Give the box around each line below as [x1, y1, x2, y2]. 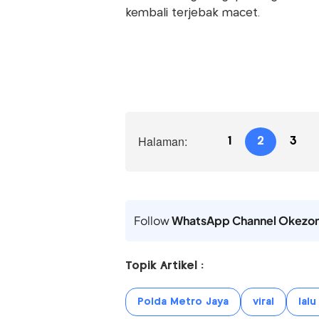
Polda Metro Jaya [137, 296, 229, 307]
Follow [133, 212, 172, 228]
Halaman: [137, 132, 187, 150]
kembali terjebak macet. [125, 7, 260, 19]
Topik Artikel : [125, 260, 204, 271]
